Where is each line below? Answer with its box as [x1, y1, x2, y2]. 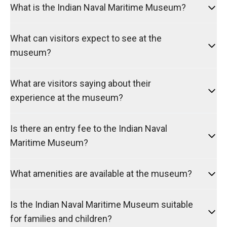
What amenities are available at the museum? [10, 168, 192, 179]
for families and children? [10, 213, 112, 224]
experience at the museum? [10, 92, 123, 103]
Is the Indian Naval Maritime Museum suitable [10, 199, 193, 210]
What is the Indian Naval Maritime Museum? [10, 2, 186, 13]
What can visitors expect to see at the [10, 33, 162, 44]
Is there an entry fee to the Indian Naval [10, 123, 167, 134]
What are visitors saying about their [10, 78, 151, 89]
